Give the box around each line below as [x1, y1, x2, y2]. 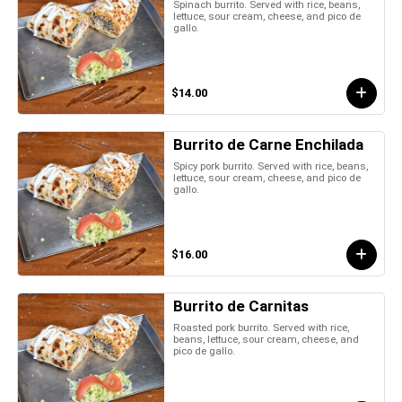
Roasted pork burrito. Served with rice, [173, 320, 350, 334]
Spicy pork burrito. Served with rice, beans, [173, 159, 369, 172]
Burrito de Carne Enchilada [173, 135, 364, 153]
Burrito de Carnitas [173, 296, 310, 315]
